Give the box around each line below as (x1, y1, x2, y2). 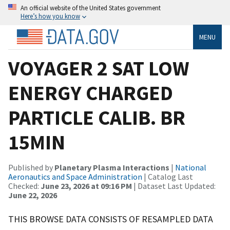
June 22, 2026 (8, 189, 57, 200)
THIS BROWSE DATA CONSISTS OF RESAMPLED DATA (8, 213, 213, 225)
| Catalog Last (142, 171, 193, 182)
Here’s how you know (21, 12, 80, 20)
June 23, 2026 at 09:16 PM (41, 180, 132, 191)
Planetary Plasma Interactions (54, 162, 169, 172)
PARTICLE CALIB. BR (8, 104, 185, 130)
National (175, 162, 206, 172)
